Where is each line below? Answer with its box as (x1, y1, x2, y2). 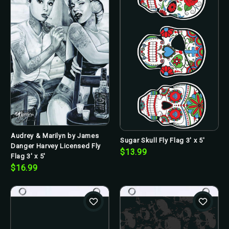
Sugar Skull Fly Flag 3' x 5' (120, 136, 205, 145)
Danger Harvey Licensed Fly (11, 142, 101, 150)
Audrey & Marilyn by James (11, 131, 99, 140)
